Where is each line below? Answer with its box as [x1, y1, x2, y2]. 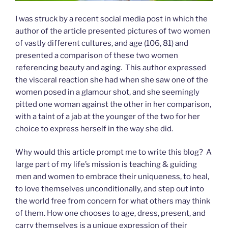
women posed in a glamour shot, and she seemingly [15, 87, 199, 97]
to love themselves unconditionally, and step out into [15, 184, 204, 194]
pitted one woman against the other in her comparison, [15, 99, 211, 109]
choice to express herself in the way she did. [15, 124, 176, 133]
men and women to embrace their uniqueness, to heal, [15, 172, 209, 182]
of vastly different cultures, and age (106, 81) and [15, 38, 188, 48]
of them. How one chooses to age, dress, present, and [15, 209, 206, 218]
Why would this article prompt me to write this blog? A [15, 148, 212, 157]
